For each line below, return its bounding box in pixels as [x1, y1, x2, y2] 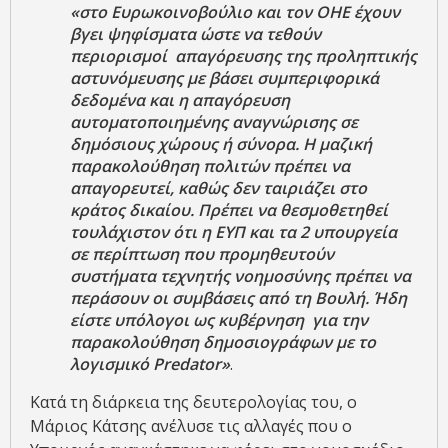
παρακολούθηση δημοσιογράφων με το [70, 331, 376, 354]
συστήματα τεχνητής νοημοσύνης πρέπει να [70, 265, 411, 288]
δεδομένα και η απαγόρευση [70, 89, 290, 112]
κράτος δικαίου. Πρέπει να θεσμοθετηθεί [70, 199, 388, 222]
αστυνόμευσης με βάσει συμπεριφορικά [70, 67, 379, 90]
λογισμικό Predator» [70, 353, 230, 376]
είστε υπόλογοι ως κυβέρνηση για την [70, 309, 368, 332]
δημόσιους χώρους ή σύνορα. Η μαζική [70, 133, 372, 156]
